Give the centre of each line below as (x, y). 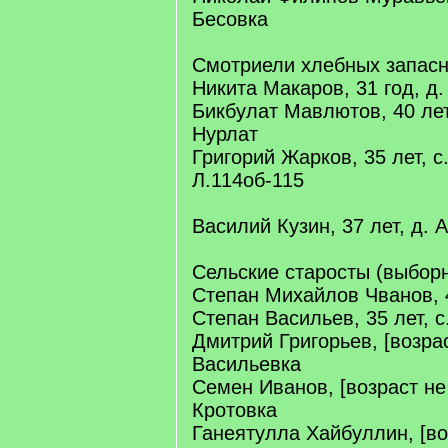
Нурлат (225, 134)
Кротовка (234, 410)
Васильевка (246, 364)
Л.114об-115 (248, 180)
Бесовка (230, 19)
